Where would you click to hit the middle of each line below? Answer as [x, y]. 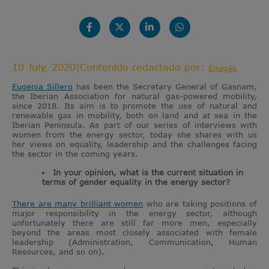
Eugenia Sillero [42, 86]
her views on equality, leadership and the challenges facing [134, 144]
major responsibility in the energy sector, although [134, 213]
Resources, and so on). [58, 251]
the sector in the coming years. [75, 153]
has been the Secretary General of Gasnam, [165, 86]
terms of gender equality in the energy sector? [136, 182]
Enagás [222, 68]
